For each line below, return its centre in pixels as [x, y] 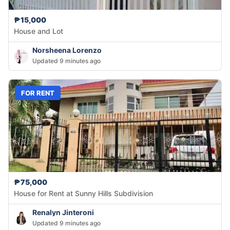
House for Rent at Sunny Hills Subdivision [83, 194]
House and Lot [39, 31]
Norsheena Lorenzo [67, 50]
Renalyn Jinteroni [63, 213]
